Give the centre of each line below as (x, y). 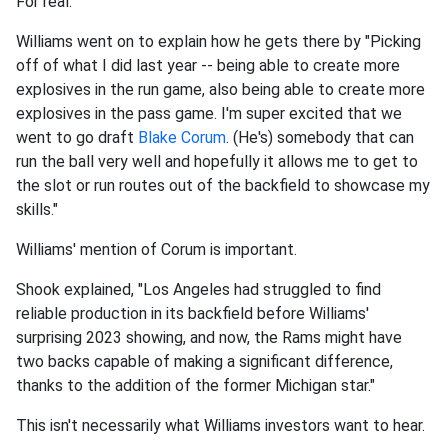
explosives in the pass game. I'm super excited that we (209, 113)
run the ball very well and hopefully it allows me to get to (217, 161)
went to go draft (77, 137)
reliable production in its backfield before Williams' (192, 313)
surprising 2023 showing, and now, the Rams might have (209, 337)
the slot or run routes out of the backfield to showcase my (223, 185)
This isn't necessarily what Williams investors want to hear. (222, 425)
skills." (37, 209)
